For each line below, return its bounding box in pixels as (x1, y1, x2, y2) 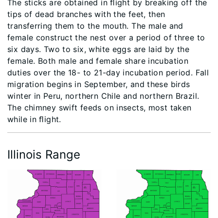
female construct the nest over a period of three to (7, 33, 205, 42)
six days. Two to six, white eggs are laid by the (7, 44, 190, 54)
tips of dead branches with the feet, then (7, 9, 165, 19)
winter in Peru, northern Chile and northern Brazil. (7, 91, 200, 101)
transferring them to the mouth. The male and (7, 21, 183, 31)
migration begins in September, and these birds (7, 79, 190, 89)
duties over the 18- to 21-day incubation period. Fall (7, 68, 209, 77)
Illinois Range (7, 147, 80, 162)
